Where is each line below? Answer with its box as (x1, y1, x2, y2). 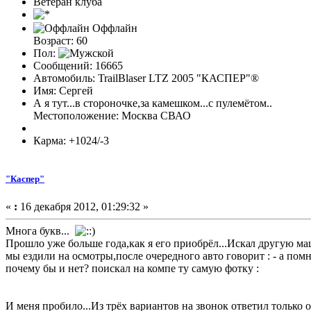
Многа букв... (6, 224, 75, 237)
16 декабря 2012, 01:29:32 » (17, 200, 149, 212)
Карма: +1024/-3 (33, 135, 109, 147)
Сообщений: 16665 (33, 60, 123, 72)
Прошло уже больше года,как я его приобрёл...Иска (6, 237, 251, 249)
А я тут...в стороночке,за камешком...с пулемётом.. (33, 97, 272, 110)
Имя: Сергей (33, 85, 93, 97)
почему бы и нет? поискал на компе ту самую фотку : (6, 262, 259, 274)
